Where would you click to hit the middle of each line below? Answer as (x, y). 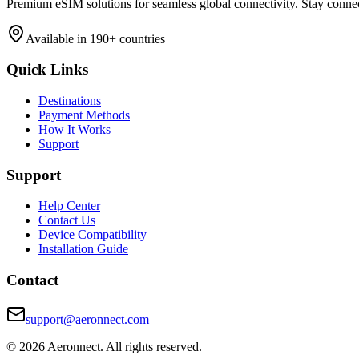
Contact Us (67, 220)
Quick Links (47, 70)
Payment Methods (84, 115)
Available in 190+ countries (95, 38)
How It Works (75, 130)
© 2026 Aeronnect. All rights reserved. (104, 346)
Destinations (70, 101)
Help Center (69, 206)
